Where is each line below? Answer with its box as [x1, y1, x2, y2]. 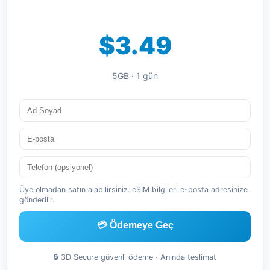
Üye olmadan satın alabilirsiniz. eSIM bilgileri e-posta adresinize [19, 185, 248, 194]
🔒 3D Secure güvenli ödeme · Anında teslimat [54, 253, 216, 262]
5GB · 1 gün [112, 71, 158, 81]
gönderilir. [19, 195, 54, 204]
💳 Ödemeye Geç [96, 220, 174, 230]
